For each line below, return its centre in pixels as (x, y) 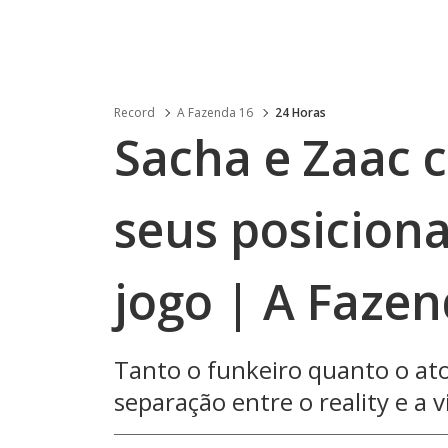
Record (134, 112)
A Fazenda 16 (215, 112)
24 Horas (300, 112)
